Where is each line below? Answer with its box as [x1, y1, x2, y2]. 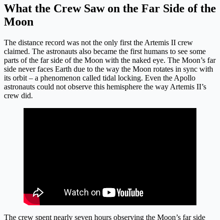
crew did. [4, 91, 33, 100]
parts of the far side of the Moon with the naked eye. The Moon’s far [4, 56, 216, 65]
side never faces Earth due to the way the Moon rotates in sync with [4, 65, 213, 74]
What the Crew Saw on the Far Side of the [4, 2, 216, 15]
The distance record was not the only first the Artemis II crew [4, 38, 193, 47]
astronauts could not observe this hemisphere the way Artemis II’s [4, 82, 206, 91]
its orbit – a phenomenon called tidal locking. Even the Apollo [4, 74, 195, 82]
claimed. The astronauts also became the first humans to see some [4, 47, 206, 56]
